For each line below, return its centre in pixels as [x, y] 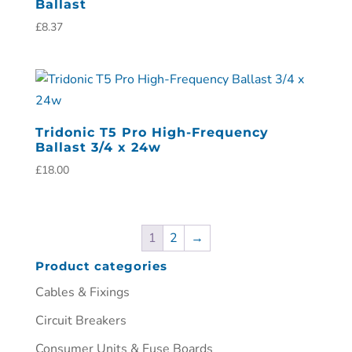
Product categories [101, 266]
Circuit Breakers [81, 320]
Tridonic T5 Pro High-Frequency [152, 132]
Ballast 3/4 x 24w [98, 147]
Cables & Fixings [82, 292]
